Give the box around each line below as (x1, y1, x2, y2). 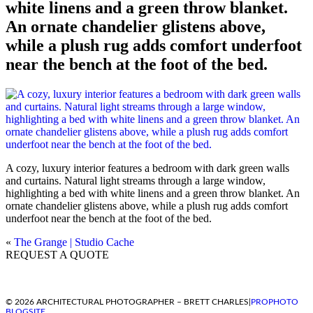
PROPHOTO (251, 297, 298, 306)
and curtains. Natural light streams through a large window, (6, 174, 265, 187)
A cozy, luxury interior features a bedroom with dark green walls (6, 161, 289, 174)
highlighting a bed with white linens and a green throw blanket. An (6, 187, 300, 199)
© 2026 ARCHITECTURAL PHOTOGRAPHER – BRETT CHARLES (6, 297, 249, 306)
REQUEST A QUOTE (6, 248, 109, 261)
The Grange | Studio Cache (14, 235, 134, 248)
